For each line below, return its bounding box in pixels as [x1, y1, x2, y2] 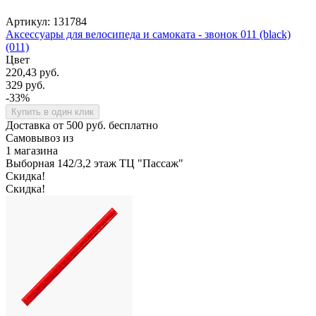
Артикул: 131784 [6, 15, 87, 28]
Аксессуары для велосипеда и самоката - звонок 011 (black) [6, 28, 291, 40]
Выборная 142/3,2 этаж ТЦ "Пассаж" [6, 157, 183, 169]
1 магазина [6, 144, 58, 157]
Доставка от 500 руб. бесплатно [6, 119, 158, 131]
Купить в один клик [11, 106, 94, 117]
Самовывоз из [6, 131, 73, 144]
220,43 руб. [6, 66, 59, 78]
